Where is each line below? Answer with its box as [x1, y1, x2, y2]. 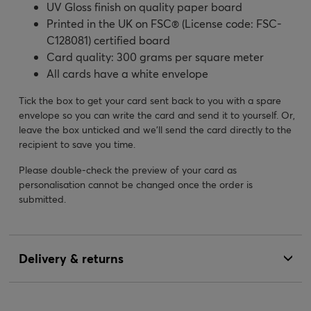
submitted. [19, 192, 66, 205]
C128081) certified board [47, 32, 170, 47]
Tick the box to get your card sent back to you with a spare [19, 93, 281, 107]
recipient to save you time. [19, 137, 135, 151]
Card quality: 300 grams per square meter [47, 49, 264, 64]
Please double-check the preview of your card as [19, 162, 237, 176]
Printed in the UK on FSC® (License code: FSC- [47, 15, 282, 31]
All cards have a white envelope [47, 65, 208, 81]
